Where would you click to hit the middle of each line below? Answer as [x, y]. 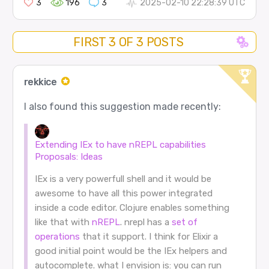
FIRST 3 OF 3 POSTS [128, 42]
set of [184, 222]
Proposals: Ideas [68, 157]
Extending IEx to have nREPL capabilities [120, 145]
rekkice [41, 82]
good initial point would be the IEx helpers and [131, 251]
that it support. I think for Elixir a [149, 237]
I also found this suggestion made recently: [122, 107]
